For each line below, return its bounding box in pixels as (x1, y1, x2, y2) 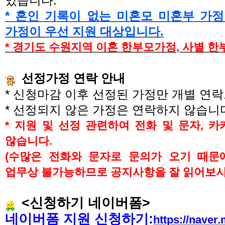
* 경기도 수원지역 (5, 41, 96, 54)
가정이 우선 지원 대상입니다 (5, 25, 160, 39)
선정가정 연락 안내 (22, 71, 125, 85)
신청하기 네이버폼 (30, 195, 142, 211)
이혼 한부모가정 (96, 41, 176, 54)
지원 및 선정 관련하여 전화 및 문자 (15, 119, 200, 132)
